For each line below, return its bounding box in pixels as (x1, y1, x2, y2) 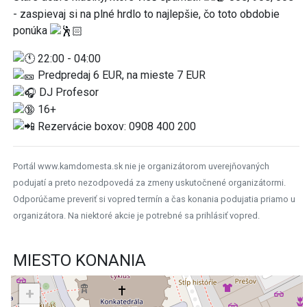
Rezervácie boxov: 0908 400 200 (35, 119, 196, 133)
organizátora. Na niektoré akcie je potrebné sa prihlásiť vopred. (13, 210, 260, 221)
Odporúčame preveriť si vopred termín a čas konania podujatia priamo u (13, 194, 295, 205)
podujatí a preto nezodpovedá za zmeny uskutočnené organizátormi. (13, 177, 286, 188)
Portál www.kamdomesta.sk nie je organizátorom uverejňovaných (13, 161, 269, 172)
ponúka (13, 23, 50, 37)
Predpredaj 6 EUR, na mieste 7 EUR (35, 69, 206, 82)
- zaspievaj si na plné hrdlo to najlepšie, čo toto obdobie (13, 7, 280, 21)
